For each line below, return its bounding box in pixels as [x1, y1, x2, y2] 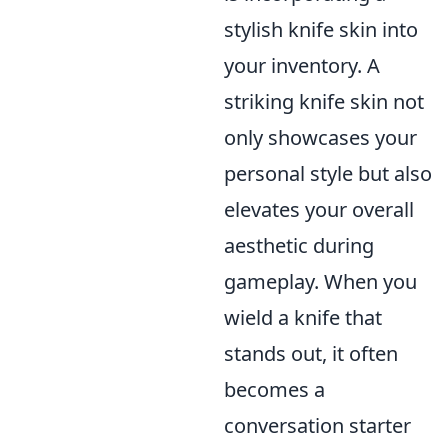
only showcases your [224, 124, 417, 151]
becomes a [224, 376, 325, 403]
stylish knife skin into [224, 16, 418, 43]
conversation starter [224, 412, 411, 439]
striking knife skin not [224, 88, 424, 115]
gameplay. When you [224, 268, 417, 295]
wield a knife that [224, 304, 382, 331]
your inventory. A [224, 52, 380, 79]
